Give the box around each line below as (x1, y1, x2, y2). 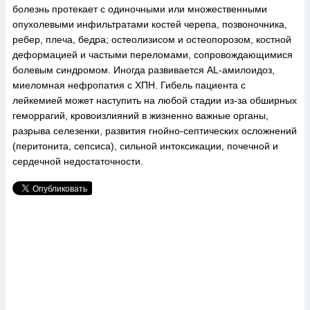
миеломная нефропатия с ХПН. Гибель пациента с (12, 80, 246, 91)
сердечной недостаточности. (12, 156, 143, 167)
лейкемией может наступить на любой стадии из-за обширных (12, 95, 297, 106)
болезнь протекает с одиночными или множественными (12, 3, 267, 15)
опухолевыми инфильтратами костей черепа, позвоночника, (12, 19, 287, 30)
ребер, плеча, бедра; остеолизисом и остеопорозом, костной (12, 34, 291, 45)
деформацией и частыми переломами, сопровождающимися (12, 49, 293, 60)
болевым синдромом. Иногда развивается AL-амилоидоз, (12, 64, 275, 75)
